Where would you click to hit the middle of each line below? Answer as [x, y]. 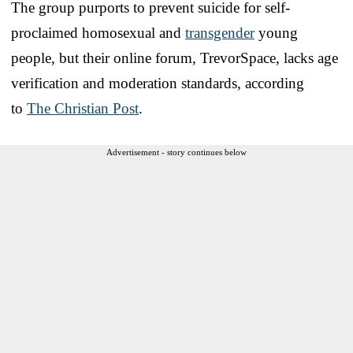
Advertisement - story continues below [176, 152]
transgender [220, 32]
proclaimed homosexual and [98, 32]
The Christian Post [83, 108]
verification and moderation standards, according [158, 83]
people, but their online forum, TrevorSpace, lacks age [175, 58]
